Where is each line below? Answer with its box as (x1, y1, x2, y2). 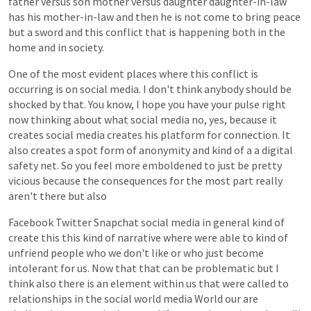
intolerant (8, 261, 58, 275)
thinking (31, 112, 72, 126)
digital (262, 143, 293, 157)
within (153, 276, 184, 290)
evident (89, 67, 124, 81)
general (213, 215, 250, 229)
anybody (204, 82, 244, 96)
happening (178, 25, 230, 39)
